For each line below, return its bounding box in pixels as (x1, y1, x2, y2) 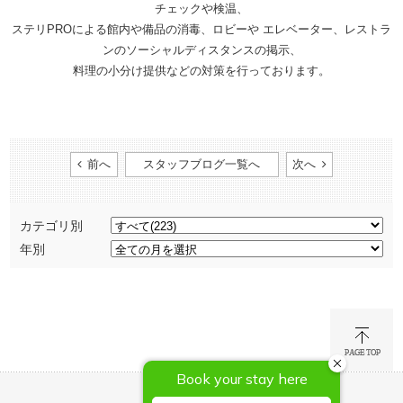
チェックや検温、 (155, 2, 248, 16)
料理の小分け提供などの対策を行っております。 (73, 64, 330, 78)
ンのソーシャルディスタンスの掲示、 (102, 43, 301, 58)
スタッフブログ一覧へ (143, 157, 260, 172)
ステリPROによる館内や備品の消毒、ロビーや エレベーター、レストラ (12, 22, 391, 37)
